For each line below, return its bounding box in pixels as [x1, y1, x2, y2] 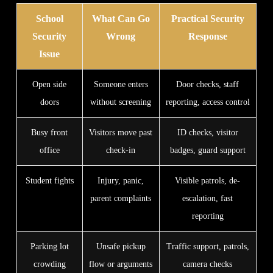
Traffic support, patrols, [166, 241, 249, 251]
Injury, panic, [97, 175, 144, 185]
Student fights [25, 175, 74, 185]
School [35, 13, 63, 24]
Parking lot [30, 241, 69, 251]
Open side [32, 79, 67, 89]
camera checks [183, 259, 233, 269]
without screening [90, 97, 152, 107]
